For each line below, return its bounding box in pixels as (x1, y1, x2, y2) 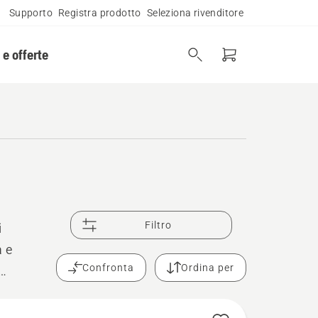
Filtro (145, 219, 172, 231)
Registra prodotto (57, 7, 141, 18)
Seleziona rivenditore (146, 7, 244, 18)
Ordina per (181, 262, 235, 273)
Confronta (82, 262, 135, 273)
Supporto (9, 7, 53, 18)
